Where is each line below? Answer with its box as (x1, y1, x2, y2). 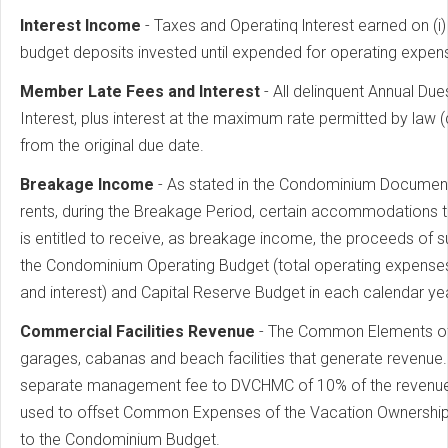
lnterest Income (20, 16, 145, 36)
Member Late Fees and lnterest (20, 82, 264, 102)
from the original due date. (20, 136, 204, 156)
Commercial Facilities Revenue (20, 322, 255, 342)
